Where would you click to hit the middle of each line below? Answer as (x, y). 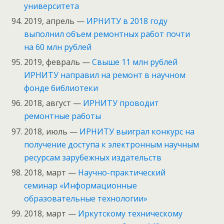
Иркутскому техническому (130, 213)
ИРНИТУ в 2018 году (127, 21)
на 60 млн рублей (58, 47)
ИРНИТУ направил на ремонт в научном (105, 75)
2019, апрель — (55, 21)
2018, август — (54, 103)
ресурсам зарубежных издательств (93, 157)
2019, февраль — (58, 62)
